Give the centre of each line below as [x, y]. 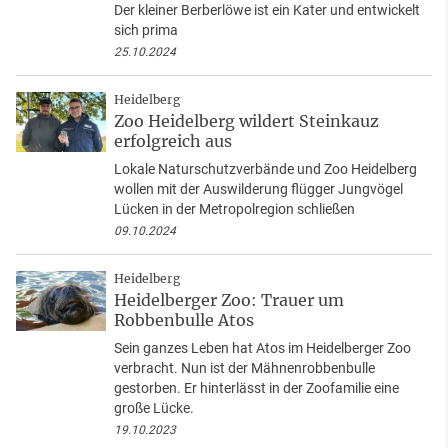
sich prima [146, 29]
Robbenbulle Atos [184, 319]
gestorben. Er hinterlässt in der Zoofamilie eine [256, 387]
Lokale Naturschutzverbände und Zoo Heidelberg [265, 168]
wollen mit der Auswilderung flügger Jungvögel [258, 188]
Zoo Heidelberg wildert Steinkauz [246, 120]
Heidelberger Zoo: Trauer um [229, 299]
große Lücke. [154, 407]
